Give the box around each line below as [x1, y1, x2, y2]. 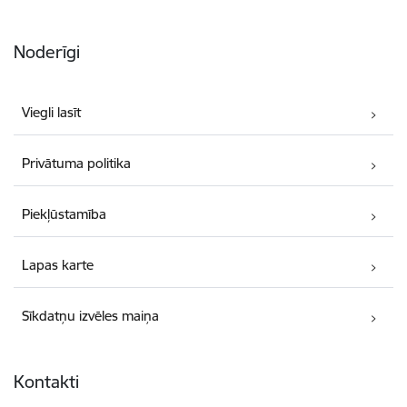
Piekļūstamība [22, 205, 107, 223]
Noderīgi [14, 41, 80, 64]
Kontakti [14, 371, 79, 393]
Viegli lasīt [22, 104, 82, 122]
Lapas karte [22, 256, 94, 274]
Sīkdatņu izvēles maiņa [22, 307, 160, 325]
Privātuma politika [22, 154, 132, 173]
